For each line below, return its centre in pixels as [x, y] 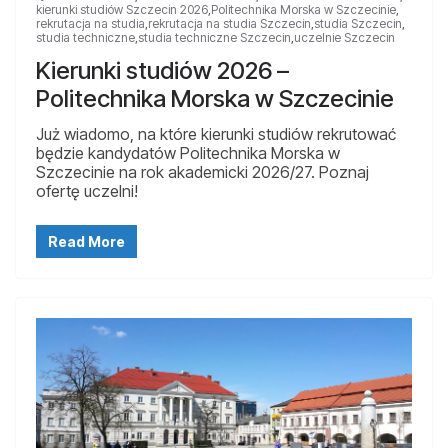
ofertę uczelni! [87, 191]
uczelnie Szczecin [344, 38]
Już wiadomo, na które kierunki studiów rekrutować [216, 134]
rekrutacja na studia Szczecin [229, 24]
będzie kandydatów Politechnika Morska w [188, 153]
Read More [86, 242]
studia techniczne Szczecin [214, 38]
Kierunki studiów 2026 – [162, 71]
